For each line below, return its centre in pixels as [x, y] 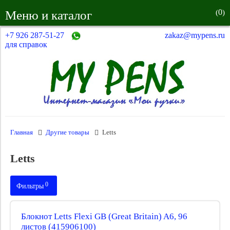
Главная [22, 132]
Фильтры [30, 186]
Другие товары [67, 132]
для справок [26, 44]
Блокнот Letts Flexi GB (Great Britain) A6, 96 [104, 216]
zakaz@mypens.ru [195, 35]
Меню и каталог [49, 15]
